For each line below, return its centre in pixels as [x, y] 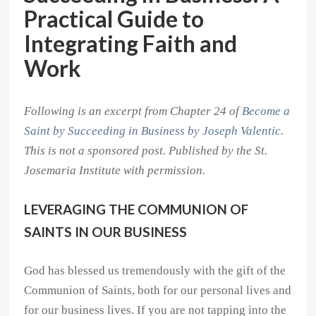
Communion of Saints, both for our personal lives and [158, 291]
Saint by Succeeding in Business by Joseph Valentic [153, 131]
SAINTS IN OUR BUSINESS [106, 232]
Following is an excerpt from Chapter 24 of [133, 111]
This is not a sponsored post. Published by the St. [146, 151]
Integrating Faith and [131, 44]
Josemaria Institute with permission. [115, 171]
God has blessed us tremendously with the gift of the [155, 271]
